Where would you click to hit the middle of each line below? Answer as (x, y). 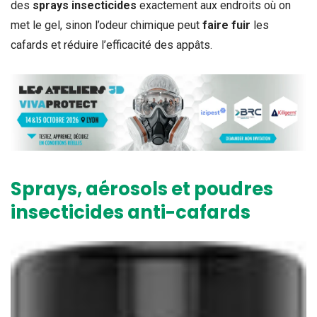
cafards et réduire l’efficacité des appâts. (111, 45)
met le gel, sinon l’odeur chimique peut (106, 25)
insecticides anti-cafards (131, 212)
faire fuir (226, 25)
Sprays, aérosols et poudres (142, 189)
